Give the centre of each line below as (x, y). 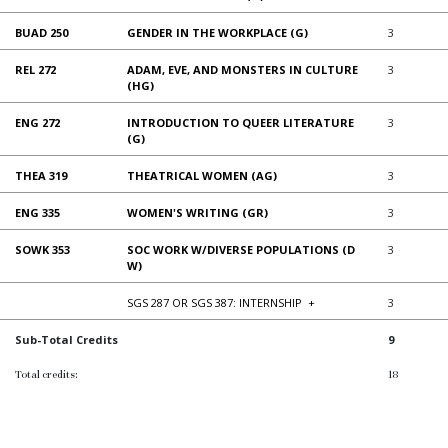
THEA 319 (41, 175)
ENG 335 (37, 212)
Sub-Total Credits (66, 339)
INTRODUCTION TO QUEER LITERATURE (240, 122)
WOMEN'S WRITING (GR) (197, 212)
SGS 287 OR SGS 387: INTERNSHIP (214, 302)
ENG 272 (37, 122)
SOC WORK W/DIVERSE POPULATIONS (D (241, 249)
